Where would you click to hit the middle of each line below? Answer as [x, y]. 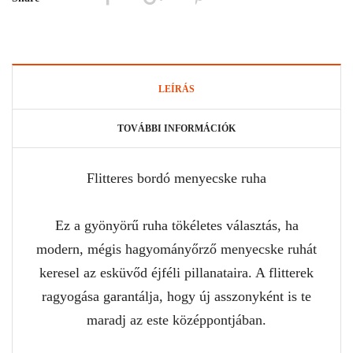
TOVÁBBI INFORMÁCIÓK [176, 128]
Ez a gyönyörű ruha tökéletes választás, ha [176, 225]
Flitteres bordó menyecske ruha [176, 178]
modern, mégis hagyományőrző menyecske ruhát [176, 249]
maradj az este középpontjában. [176, 320]
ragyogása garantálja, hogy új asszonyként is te [176, 296]
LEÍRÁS [176, 89]
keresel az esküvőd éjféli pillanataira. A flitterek [176, 272]
